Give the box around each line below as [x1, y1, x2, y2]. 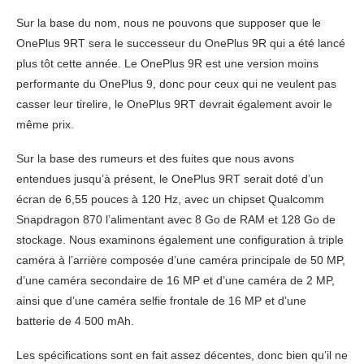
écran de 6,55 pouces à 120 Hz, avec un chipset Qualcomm [16, 193, 324, 206]
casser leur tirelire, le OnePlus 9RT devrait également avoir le [16, 97, 332, 110]
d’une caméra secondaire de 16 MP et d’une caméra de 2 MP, [16, 274, 335, 287]
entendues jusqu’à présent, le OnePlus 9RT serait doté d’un [16, 172, 323, 185]
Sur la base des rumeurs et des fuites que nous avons [16, 152, 294, 165]
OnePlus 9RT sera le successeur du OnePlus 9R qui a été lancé [16, 37, 345, 50]
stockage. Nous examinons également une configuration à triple [16, 233, 344, 246]
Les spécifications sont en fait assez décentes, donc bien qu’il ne [16, 349, 348, 362]
